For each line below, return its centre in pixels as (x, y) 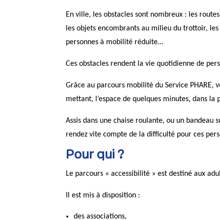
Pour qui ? (95, 155)
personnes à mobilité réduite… (115, 42)
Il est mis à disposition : (103, 195)
